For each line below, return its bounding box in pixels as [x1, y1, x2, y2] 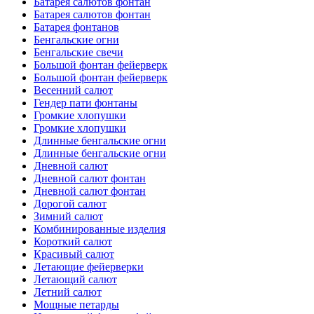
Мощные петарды [34, 299, 119, 310]
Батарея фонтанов [34, 21, 119, 33]
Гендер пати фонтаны [34, 97, 137, 109]
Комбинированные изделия [34, 223, 165, 235]
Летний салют [34, 286, 102, 298]
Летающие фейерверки [34, 261, 144, 273]
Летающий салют [34, 273, 117, 285]
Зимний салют [34, 210, 103, 222]
